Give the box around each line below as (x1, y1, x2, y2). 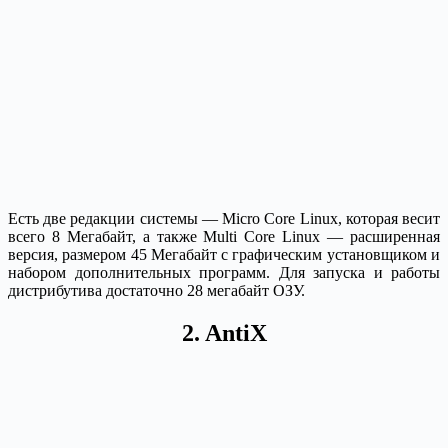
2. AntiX (181, 319, 267, 346)
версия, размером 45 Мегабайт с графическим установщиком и (8, 245, 440, 263)
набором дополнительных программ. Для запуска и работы (8, 263, 440, 281)
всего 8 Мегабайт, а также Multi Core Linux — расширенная (8, 227, 440, 245)
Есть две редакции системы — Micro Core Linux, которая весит (8, 209, 440, 227)
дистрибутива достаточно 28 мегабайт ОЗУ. (8, 281, 305, 299)
